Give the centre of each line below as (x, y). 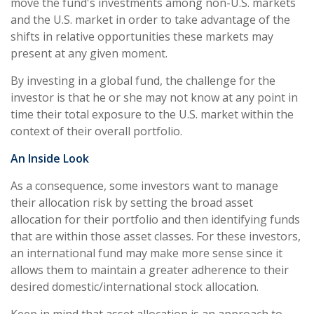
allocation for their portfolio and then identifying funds (155, 219)
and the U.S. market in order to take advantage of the (150, 19)
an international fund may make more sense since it (146, 253)
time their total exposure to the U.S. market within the (152, 114)
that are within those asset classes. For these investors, (156, 236)
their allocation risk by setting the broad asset (132, 202)
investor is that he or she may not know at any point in (154, 97)
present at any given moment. (89, 53)
